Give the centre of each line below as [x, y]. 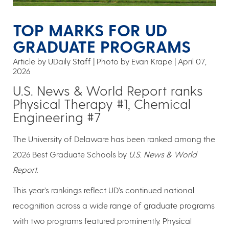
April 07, [192, 61]
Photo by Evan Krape [134, 61]
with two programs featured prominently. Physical [102, 221]
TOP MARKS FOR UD [90, 30]
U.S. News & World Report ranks [108, 90]
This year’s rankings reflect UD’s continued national [104, 190]
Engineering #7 [57, 117]
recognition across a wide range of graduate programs [114, 205]
